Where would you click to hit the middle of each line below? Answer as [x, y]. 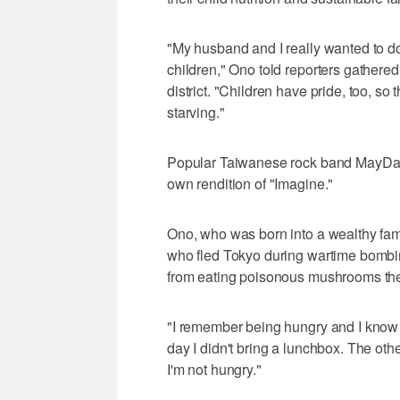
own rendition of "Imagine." [250, 184]
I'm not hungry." [214, 370]
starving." [196, 112]
